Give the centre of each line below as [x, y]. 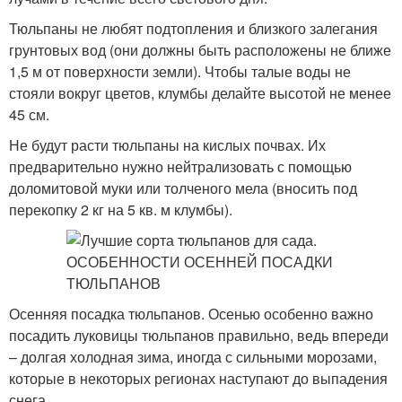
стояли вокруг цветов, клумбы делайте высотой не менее [200, 93]
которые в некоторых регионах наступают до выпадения [198, 378]
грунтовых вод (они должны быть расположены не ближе [200, 50]
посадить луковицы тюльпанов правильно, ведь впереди [199, 335]
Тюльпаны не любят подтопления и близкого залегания [193, 28]
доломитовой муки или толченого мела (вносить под [183, 188]
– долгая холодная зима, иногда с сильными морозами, [193, 357]
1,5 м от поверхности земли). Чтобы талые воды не [180, 71]
